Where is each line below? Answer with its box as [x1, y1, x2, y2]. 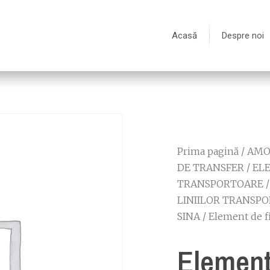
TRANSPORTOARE [177, 178, 263, 190]
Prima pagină [177, 145, 239, 157]
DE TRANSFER [177, 162, 244, 174]
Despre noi [222, 30, 265, 41]
